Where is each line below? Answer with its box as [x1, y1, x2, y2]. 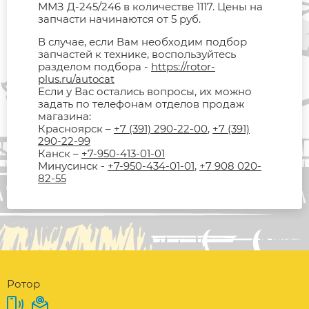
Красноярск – [38, 121, 114, 135]
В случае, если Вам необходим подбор [38, 34, 247, 48]
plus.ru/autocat [38, 72, 114, 86]
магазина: [38, 109, 91, 123]
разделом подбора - [38, 59, 151, 73]
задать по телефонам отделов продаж [38, 97, 244, 110]
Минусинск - [38, 159, 108, 172]
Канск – [38, 146, 81, 160]
